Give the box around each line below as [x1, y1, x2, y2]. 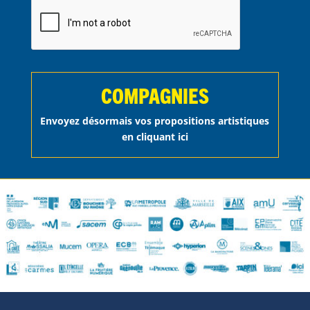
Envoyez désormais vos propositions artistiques [40, 114, 270, 128]
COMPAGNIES [100, 82, 209, 109]
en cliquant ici [121, 130, 188, 144]
